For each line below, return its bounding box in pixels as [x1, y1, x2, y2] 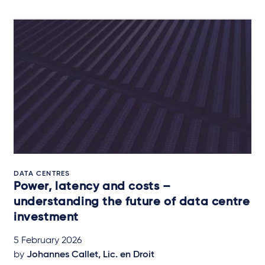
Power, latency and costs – [14, 180, 171, 193]
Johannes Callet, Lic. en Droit [27, 250, 154, 260]
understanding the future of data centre [14, 196, 250, 208]
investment [14, 211, 79, 224]
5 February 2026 [14, 235, 82, 245]
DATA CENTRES [14, 170, 70, 177]
